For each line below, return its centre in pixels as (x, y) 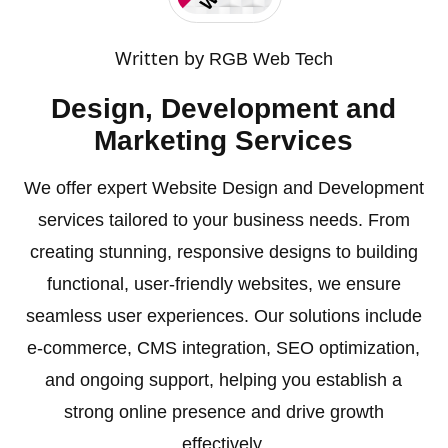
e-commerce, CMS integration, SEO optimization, (224, 347)
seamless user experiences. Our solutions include (223, 315)
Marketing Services (224, 140)
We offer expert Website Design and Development (223, 187)
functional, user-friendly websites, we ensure (223, 283)
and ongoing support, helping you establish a (224, 379)
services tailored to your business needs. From (223, 219)
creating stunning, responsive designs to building (223, 251)
